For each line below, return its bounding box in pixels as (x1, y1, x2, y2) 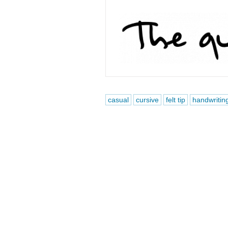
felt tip (165, 96, 185, 104)
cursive (135, 96, 159, 104)
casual (107, 96, 129, 104)
